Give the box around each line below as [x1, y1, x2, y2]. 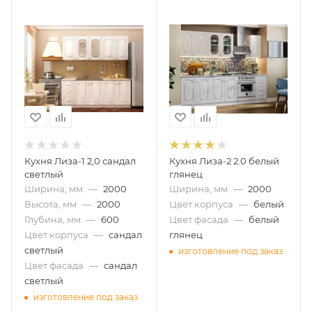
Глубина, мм [24, 214, 81, 225]
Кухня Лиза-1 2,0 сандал [24, 155, 136, 166]
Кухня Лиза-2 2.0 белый [169, 155, 279, 166]
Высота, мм [24, 198, 77, 210]
